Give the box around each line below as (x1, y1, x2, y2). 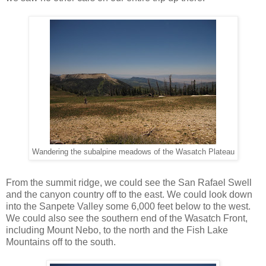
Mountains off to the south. (6, 237, 116, 248)
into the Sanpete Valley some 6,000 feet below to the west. (6, 201, 251, 212)
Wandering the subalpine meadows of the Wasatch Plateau (31, 148, 235, 157)
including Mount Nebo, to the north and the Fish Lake (6, 225, 228, 236)
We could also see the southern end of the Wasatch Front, (6, 213, 248, 224)
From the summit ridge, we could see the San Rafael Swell (6, 178, 252, 188)
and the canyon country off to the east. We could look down (6, 189, 252, 200)
